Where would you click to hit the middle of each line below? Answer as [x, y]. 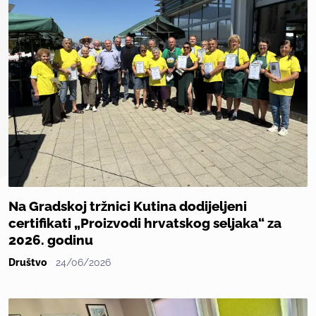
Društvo [28, 263]
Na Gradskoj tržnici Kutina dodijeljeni [128, 207]
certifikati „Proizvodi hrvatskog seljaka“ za [145, 224]
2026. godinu [51, 241]
